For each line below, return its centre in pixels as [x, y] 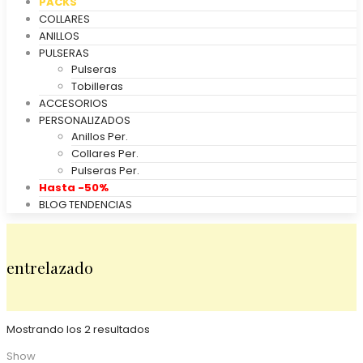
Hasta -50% [74, 188]
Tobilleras [97, 86]
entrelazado [50, 268]
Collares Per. [105, 154]
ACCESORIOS [73, 103]
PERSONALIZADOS [85, 120]
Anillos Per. [100, 137]
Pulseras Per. [105, 171]
